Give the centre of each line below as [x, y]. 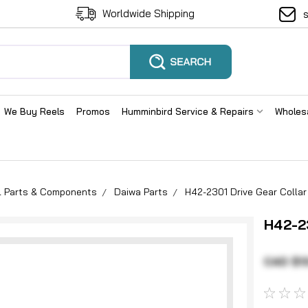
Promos [93, 111]
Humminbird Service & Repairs [189, 111]
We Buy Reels [34, 111]
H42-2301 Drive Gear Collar [246, 192]
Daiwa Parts [141, 192]
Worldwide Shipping [148, 13]
